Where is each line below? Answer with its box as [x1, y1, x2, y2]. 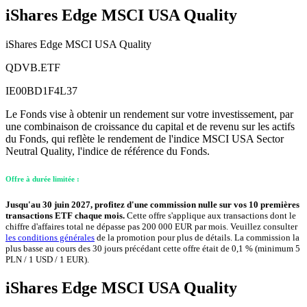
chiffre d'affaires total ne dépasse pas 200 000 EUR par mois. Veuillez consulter [5, 221, 297, 232]
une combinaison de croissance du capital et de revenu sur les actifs [5, 120, 295, 132]
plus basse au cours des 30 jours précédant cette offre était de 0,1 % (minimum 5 [5, 243, 300, 254]
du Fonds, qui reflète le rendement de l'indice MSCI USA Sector [5, 132, 284, 145]
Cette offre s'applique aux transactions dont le [127, 210, 296, 221]
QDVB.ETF [5, 61, 60, 73]
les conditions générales [5, 232, 95, 243]
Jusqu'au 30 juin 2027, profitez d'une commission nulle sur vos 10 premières [5, 199, 299, 210]
